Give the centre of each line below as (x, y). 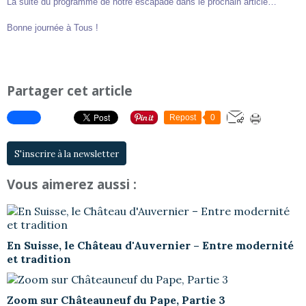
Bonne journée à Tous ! (53, 28)
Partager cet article (70, 91)
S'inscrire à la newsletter (67, 154)
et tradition (39, 259)
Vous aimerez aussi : (72, 184)
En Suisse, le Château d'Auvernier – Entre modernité (150, 246)
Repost (183, 117)
